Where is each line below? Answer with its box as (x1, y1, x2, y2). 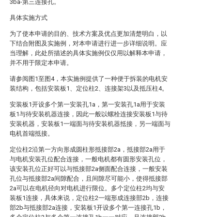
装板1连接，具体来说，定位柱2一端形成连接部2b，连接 (10, 194, 169, 201)
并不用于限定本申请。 (10, 59, 73, 66)
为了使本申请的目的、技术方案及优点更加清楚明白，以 (10, 30, 167, 37)
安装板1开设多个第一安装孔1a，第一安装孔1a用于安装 (10, 101, 165, 108)
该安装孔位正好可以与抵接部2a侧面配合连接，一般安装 (10, 165, 168, 172)
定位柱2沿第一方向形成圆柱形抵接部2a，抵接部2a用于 (10, 146, 165, 153)
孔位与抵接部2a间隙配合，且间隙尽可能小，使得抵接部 (10, 175, 168, 182)
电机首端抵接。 (10, 130, 54, 137)
